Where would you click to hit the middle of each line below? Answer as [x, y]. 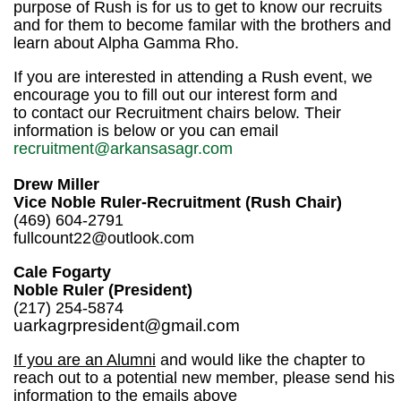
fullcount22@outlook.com [104, 239]
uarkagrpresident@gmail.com [127, 326]
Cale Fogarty [62, 273]
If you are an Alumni [85, 360]
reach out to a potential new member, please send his [204, 378]
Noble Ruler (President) [103, 290]
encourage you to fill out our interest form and [175, 95]
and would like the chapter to [260, 360]
